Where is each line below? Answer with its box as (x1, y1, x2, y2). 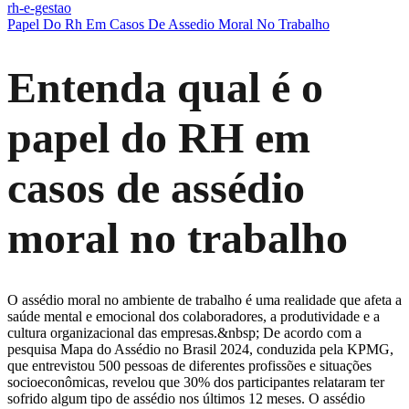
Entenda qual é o (7, 62, 323, 111)
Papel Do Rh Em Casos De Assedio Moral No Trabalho (7, 16, 330, 32)
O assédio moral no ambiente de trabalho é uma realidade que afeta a (7, 292, 402, 309)
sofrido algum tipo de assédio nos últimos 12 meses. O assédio (7, 391, 365, 407)
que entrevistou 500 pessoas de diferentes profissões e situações (7, 358, 372, 374)
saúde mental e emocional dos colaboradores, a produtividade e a (7, 309, 380, 325)
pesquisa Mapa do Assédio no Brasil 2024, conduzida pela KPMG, (7, 341, 393, 358)
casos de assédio (7, 163, 305, 212)
